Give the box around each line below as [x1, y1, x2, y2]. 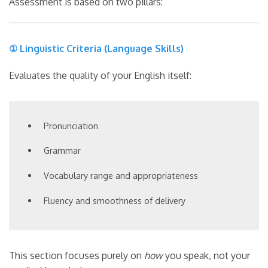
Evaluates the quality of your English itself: [9, 69, 191, 81]
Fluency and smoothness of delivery [44, 194, 186, 206]
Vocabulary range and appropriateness [44, 170, 199, 181]
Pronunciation [44, 120, 99, 131]
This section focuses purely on [9, 249, 144, 262]
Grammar [44, 145, 81, 156]
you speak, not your [163, 249, 250, 262]
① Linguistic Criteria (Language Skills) [9, 42, 184, 54]
